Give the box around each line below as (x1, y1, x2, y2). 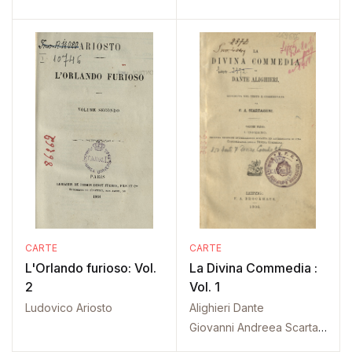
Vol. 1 (189, 279, 220, 295)
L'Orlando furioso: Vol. (25, 260, 156, 276)
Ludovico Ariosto (25, 301, 112, 314)
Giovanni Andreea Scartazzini (317, 321, 327, 334)
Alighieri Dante (189, 301, 264, 314)
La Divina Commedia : (189, 260, 317, 276)
